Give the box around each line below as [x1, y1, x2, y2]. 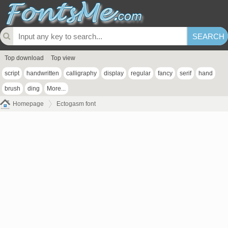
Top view [51, 54, 75, 62]
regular [131, 70, 151, 77]
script [5, 70, 19, 77]
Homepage [13, 100, 44, 107]
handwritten [26, 70, 59, 77]
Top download [5, 54, 44, 62]
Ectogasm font [56, 100, 96, 107]
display [104, 70, 124, 77]
